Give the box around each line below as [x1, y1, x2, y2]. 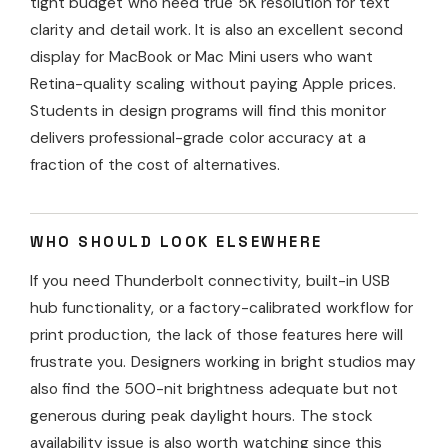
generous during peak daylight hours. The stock [30, 406, 373, 427]
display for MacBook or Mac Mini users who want [30, 47, 374, 68]
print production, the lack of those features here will [30, 325, 404, 346]
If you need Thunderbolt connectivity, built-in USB [30, 271, 390, 292]
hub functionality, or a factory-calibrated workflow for [30, 298, 413, 319]
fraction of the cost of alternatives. [30, 155, 280, 176]
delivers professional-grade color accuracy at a [30, 128, 366, 149]
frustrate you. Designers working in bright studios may [30, 352, 417, 373]
